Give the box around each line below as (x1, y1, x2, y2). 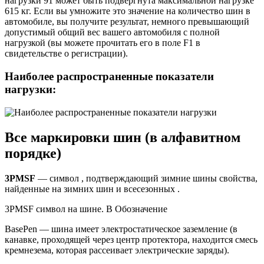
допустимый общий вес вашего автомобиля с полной (5, 27, 220, 38)
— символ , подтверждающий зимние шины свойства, (35, 173, 258, 183)
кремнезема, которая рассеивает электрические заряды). (5, 245, 229, 255)
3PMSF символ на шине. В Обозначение (5, 203, 167, 214)
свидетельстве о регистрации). (5, 48, 128, 59)
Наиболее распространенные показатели (5, 70, 214, 83)
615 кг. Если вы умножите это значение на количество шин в (5, 6, 250, 16)
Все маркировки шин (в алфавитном (5, 129, 240, 145)
